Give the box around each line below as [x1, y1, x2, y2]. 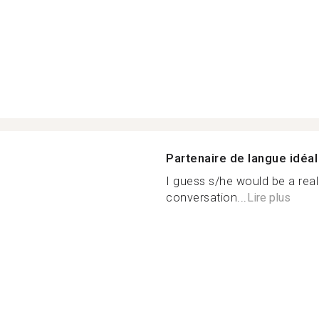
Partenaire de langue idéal [166, 151, 318, 165]
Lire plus [246, 191, 291, 204]
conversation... [166, 191, 247, 204]
